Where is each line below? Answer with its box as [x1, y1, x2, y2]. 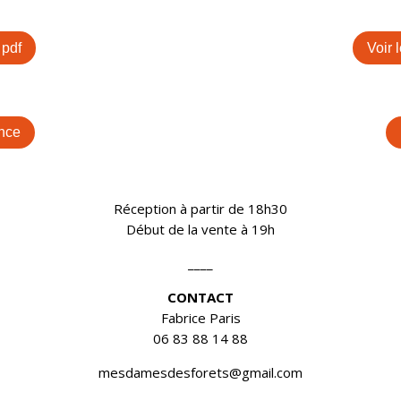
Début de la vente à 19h [126, 220, 275, 239]
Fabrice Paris [160, 309, 241, 328]
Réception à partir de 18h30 [114, 200, 287, 218]
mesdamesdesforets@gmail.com [98, 363, 303, 382]
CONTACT [167, 288, 234, 307]
